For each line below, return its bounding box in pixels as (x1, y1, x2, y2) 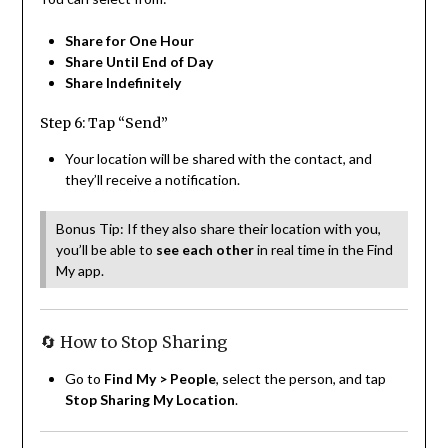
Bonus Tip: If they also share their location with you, (55, 219, 381, 237)
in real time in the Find (253, 240, 393, 258)
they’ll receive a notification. (64, 170, 240, 188)
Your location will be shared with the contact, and (64, 149, 372, 167)
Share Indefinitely (64, 73, 181, 91)
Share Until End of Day (64, 52, 213, 70)
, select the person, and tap (215, 369, 386, 387)
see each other (155, 240, 254, 258)
